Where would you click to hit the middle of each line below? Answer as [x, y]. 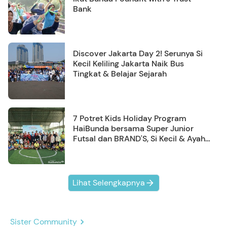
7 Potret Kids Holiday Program [130, 119]
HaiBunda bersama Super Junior [133, 129]
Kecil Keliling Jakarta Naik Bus [128, 64]
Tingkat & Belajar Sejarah [120, 74]
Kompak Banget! [104, 149]
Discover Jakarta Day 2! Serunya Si [138, 54]
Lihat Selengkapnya [108, 183]
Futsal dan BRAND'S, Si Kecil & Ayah [139, 139]
